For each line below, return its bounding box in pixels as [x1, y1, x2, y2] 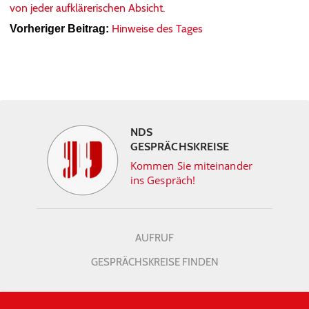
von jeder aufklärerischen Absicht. [10, 1, 165, 14]
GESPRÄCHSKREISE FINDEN [90, 256, 219, 268]
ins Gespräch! [130, 173, 196, 187]
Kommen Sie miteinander [130, 159, 252, 172]
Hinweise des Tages [112, 22, 203, 35]
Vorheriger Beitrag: [10, 23, 109, 34]
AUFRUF [135, 232, 174, 244]
